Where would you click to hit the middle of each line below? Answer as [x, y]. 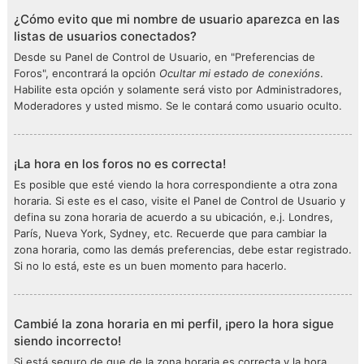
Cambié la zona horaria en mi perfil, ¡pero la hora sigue [174, 324]
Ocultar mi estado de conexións [240, 73]
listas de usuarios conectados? [105, 36]
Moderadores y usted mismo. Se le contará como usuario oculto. [178, 106]
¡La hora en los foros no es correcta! [120, 164]
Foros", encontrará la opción [87, 73]
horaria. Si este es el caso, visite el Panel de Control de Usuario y [180, 201]
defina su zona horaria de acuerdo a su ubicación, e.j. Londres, [173, 217]
